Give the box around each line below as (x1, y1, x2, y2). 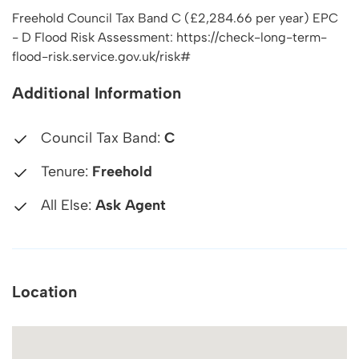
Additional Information (12, 83, 181, 103)
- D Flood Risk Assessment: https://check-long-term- (12, 30, 327, 45)
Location (12, 282, 77, 301)
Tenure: (37, 163, 92, 180)
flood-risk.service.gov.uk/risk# (12, 49, 191, 64)
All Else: (37, 196, 95, 214)
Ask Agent (95, 196, 166, 214)
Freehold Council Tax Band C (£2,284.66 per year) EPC (12, 10, 338, 26)
